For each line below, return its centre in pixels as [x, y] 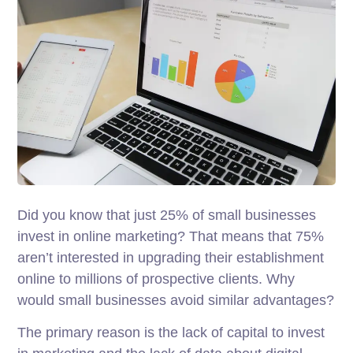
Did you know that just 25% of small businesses [167, 216]
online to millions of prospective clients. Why [156, 279]
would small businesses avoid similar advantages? [176, 301]
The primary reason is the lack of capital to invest [171, 333]
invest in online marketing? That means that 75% [171, 237]
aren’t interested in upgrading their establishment [171, 258]
